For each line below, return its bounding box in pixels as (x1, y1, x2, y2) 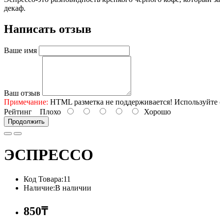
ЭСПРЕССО (4, 146, 93, 164)
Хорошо (140, 107, 171, 116)
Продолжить (8, 117, 45, 125)
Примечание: (4, 97, 48, 106)
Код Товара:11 (24, 174, 71, 183)
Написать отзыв (4, 22, 91, 35)
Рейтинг (4, 107, 32, 116)
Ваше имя (4, 46, 37, 55)
